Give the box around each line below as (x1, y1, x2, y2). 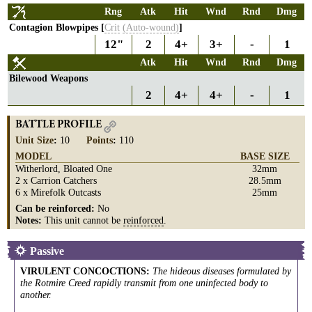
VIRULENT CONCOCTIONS (20, 265, 146, 276)
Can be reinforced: (15, 203, 97, 214)
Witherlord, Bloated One (15, 163, 112, 174)
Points (86, 134, 113, 146)
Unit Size (15, 134, 54, 146)
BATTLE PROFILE (15, 119, 102, 130)
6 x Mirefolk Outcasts (15, 187, 101, 198)
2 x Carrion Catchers (15, 175, 97, 186)
